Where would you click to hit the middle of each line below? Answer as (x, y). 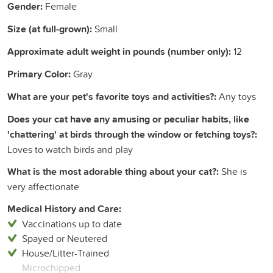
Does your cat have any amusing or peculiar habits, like (128, 119)
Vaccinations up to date (72, 223)
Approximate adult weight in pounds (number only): (119, 51)
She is (233, 171)
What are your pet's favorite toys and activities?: (112, 96)
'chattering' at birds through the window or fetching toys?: (132, 134)
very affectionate (43, 186)
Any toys (236, 96)
